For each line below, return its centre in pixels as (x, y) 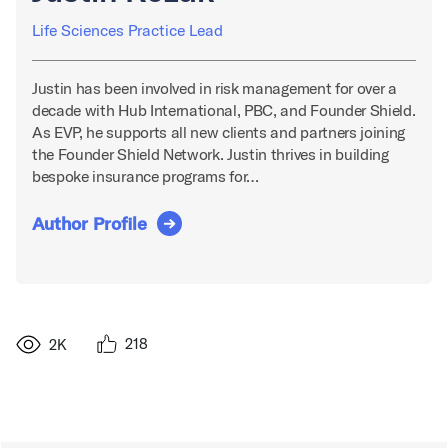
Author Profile (89, 224)
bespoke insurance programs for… (146, 176)
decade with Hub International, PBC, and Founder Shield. (224, 110)
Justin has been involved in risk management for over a (214, 88)
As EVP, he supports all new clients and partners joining (219, 132)
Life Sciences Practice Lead (127, 30)
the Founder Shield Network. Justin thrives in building (210, 154)
